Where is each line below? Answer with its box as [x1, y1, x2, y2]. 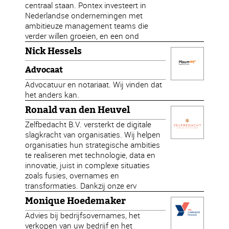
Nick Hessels [25, 45, 82, 57]
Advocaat [25, 65, 63, 75]
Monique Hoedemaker [25, 195, 126, 207]
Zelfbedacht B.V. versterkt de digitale [25, 119, 152, 130]
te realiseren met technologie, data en [25, 150, 156, 161]
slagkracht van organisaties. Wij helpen [25, 129, 161, 140]
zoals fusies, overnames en [25, 170, 120, 181]
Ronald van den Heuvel [25, 104, 130, 116]
